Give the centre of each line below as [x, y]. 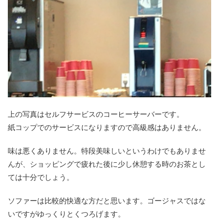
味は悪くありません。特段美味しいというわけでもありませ [107, 151]
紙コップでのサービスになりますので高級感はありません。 [107, 128]
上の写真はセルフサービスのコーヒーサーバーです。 [96, 114]
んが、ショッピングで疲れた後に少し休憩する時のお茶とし [107, 164]
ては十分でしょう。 [41, 177]
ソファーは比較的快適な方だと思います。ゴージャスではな [107, 201]
